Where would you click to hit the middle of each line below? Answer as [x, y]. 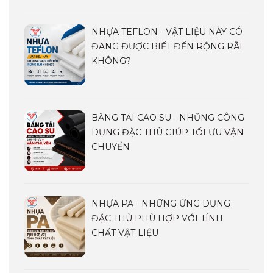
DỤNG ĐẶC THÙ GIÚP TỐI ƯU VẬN [168, 132]
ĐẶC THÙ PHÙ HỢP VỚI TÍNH [157, 218]
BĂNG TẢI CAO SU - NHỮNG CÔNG [168, 118]
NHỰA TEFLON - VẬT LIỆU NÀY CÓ [167, 32]
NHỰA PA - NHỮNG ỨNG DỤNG [161, 204]
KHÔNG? [111, 61]
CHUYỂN [111, 147]
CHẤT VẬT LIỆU [125, 233]
